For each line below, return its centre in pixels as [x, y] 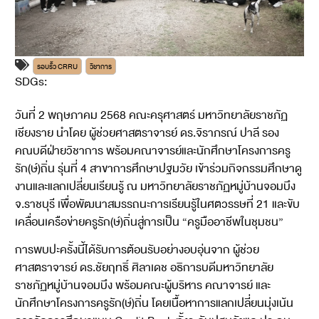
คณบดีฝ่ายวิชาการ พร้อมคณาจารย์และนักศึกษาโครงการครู [152, 151]
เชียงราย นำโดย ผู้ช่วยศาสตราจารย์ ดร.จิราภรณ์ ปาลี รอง [147, 133]
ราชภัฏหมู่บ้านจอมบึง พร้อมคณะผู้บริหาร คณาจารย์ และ [142, 286]
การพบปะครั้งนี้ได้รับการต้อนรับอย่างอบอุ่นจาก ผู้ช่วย [137, 250]
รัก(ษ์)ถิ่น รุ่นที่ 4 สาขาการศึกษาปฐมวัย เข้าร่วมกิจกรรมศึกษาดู [158, 168]
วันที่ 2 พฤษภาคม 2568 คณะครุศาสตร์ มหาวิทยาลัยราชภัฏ [151, 115]
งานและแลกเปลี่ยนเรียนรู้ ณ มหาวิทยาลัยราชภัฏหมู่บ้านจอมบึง [155, 186]
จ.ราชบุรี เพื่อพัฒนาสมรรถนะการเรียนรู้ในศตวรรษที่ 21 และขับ [157, 204]
